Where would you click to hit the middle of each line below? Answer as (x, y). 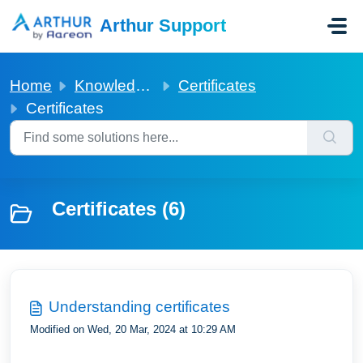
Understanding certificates (139, 307)
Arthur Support (162, 26)
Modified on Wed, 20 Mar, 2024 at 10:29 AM (133, 329)
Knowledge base (105, 85)
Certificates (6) (119, 209)
